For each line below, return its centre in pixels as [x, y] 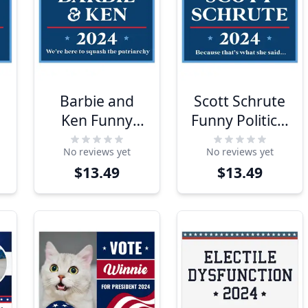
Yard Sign [240, 140]
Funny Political [240, 120]
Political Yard [97, 140]
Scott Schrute [240, 101]
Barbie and [97, 101]
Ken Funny [97, 120]
